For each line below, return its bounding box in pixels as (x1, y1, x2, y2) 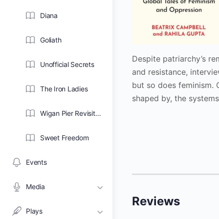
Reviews (132, 194, 180, 208)
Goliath (40, 36, 62, 44)
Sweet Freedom (40, 133, 89, 142)
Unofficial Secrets (40, 60, 94, 68)
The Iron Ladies (40, 85, 88, 93)
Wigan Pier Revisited (95, 109, 101, 117)
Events (26, 158, 47, 166)
